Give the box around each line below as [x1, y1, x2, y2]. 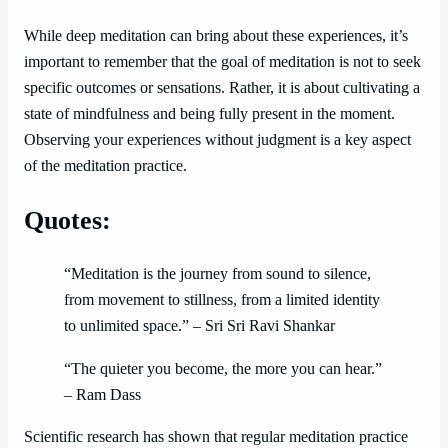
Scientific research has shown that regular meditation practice [24, 427, 408, 446]
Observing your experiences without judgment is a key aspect [24, 130, 411, 149]
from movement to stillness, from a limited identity [64, 291, 380, 310]
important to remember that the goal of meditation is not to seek [24, 52, 421, 71]
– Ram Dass [64, 385, 141, 404]
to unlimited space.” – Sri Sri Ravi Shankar [64, 317, 335, 336]
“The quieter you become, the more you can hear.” [64, 359, 382, 378]
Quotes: [24, 205, 111, 235]
